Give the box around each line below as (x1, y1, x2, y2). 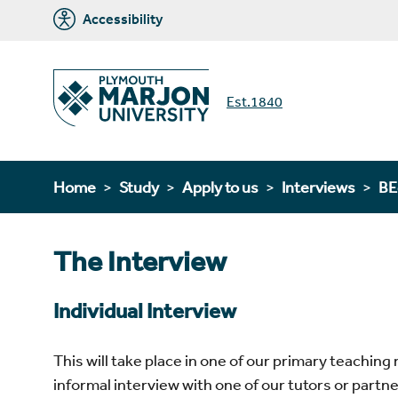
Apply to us (182, 177, 259, 197)
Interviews (282, 177, 355, 197)
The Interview (53, 244, 227, 279)
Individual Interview (53, 298, 236, 325)
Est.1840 (227, 92, 283, 110)
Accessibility (80, 9, 163, 28)
